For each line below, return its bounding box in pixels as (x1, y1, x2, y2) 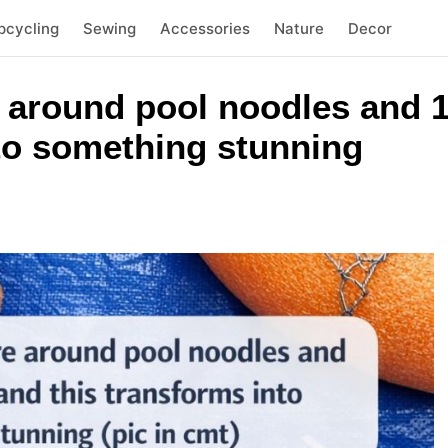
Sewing (82, 18, 136, 38)
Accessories (159, 18, 250, 38)
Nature (273, 18, 324, 38)
